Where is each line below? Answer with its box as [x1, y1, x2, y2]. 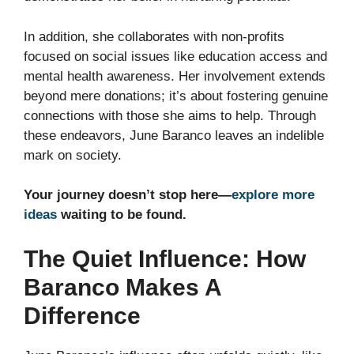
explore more [232, 187, 314, 203]
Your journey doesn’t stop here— [24, 187, 232, 203]
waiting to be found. [57, 207, 186, 223]
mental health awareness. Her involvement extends [24, 68, 326, 84]
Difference [24, 302, 141, 329]
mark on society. [24, 147, 122, 163]
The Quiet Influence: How [24, 245, 306, 272]
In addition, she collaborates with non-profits [24, 28, 284, 44]
